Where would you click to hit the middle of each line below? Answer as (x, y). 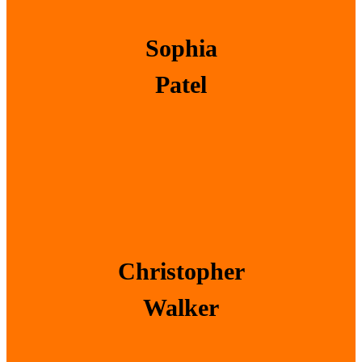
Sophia (181, 48)
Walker (181, 307)
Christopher (181, 271)
